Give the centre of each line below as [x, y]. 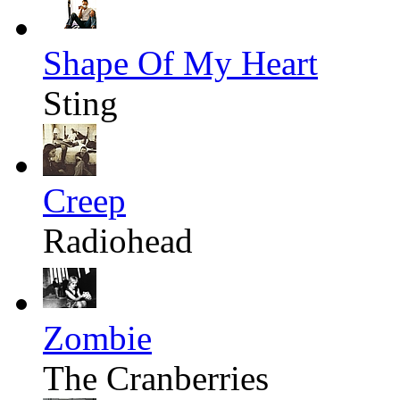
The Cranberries [156, 379]
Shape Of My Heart [180, 63]
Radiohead [118, 241]
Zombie [97, 338]
